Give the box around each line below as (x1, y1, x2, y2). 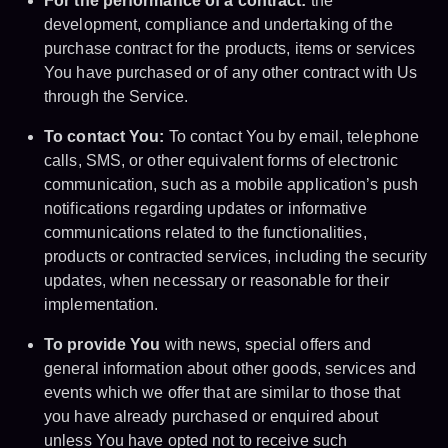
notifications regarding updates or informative (44, 200, 367, 218)
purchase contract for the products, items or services (44, 40, 416, 58)
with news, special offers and (160, 336, 372, 354)
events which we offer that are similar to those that (44, 384, 401, 402)
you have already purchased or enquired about (44, 408, 379, 426)
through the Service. (44, 88, 188, 106)
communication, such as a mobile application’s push (44, 176, 419, 194)
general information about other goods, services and (44, 360, 417, 378)
